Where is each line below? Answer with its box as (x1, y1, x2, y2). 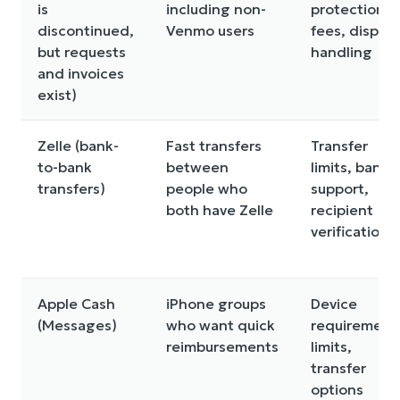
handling (311, 42, 372, 61)
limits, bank (311, 157, 389, 176)
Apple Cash (37, 294, 115, 312)
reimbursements (166, 337, 279, 355)
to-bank (37, 157, 92, 176)
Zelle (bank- (37, 136, 119, 154)
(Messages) (37, 315, 117, 334)
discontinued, (37, 21, 134, 39)
